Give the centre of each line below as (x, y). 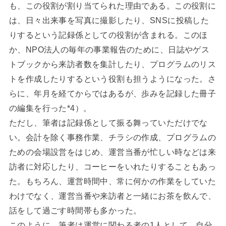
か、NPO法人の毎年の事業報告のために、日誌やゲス (109, 49)
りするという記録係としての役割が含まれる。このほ (108, 35)
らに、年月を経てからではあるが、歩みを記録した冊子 (112, 93)
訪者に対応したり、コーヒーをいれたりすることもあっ (112, 166)
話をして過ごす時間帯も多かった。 (75, 210)
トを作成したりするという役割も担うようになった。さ (112, 78)
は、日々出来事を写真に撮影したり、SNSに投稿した (109, 20)
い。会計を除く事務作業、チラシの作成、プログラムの (112, 137)
